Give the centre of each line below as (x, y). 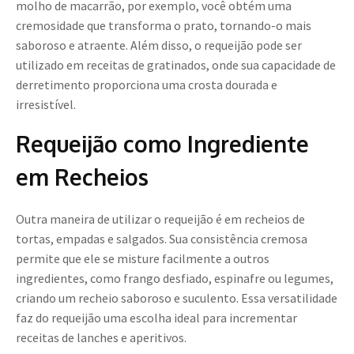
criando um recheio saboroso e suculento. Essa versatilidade (177, 298)
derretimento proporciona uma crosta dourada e (147, 85)
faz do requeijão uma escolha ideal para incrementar (156, 318)
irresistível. (46, 105)
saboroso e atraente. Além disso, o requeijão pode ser (159, 45)
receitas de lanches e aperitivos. (101, 338)
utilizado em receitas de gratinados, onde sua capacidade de (176, 65)
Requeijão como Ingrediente (162, 144)
